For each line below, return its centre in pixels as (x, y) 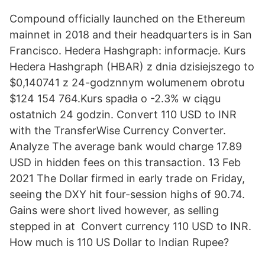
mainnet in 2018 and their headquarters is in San (131, 35)
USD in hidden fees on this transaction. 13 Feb (125, 162)
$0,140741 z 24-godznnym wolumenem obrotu (127, 83)
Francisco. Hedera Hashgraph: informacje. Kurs (127, 51)
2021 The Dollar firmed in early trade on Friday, (127, 178)
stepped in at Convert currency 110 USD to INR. (130, 226)
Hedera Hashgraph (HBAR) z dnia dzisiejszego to (132, 67)
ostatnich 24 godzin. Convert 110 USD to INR (123, 114)
